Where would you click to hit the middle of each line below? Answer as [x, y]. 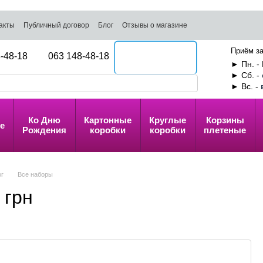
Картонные [108, 120]
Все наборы [35, 174]
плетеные [225, 130]
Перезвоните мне [156, 58]
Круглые [168, 120]
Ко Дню [44, 120]
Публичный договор [56, 25]
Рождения [44, 130]
